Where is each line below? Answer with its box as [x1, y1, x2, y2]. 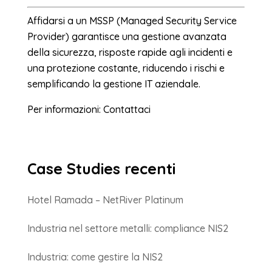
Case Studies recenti [27, 159, 175, 178]
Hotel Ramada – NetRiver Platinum [27, 194, 183, 206]
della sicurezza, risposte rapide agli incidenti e [27, 46, 233, 59]
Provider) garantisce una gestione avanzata [27, 30, 226, 43]
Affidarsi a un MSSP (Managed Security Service [27, 15, 237, 27]
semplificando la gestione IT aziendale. [27, 78, 200, 90]
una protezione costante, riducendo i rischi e [27, 62, 225, 75]
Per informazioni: [27, 103, 103, 116]
